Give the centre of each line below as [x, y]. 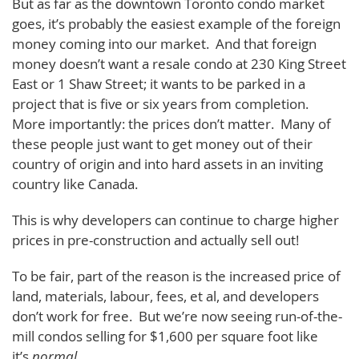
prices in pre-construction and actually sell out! [155, 240]
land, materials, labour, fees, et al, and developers [165, 296]
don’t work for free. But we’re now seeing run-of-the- [177, 316]
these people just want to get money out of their [162, 143]
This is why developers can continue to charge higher [175, 220]
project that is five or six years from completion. [162, 103]
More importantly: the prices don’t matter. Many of [171, 123]
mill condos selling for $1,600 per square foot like [165, 336]
